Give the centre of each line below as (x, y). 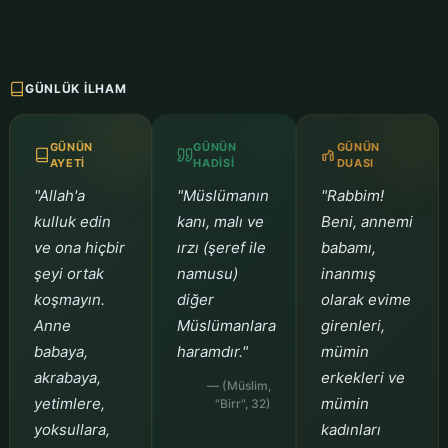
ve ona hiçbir (79, 247)
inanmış (348, 273)
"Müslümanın (223, 195)
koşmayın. (69, 299)
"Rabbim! (352, 195)
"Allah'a (59, 195)
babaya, (60, 351)
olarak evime (365, 299)
